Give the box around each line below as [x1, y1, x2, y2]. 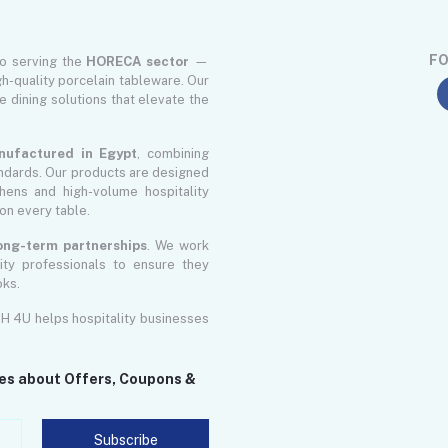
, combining [137, 146, 210, 162]
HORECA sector [86, 54, 190, 70]
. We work [146, 238, 210, 254]
